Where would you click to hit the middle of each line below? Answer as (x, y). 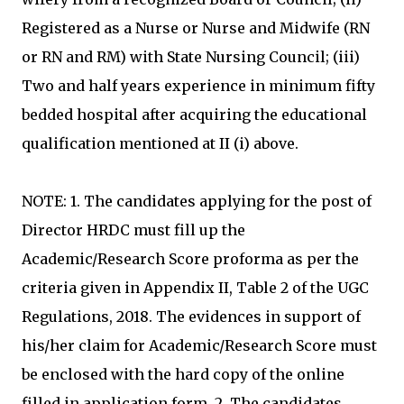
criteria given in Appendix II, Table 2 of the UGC (195, 288)
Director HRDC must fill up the (133, 230)
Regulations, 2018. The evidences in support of (191, 317)
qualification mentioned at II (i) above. (160, 143)
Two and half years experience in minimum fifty (198, 86)
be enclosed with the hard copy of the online (183, 374)
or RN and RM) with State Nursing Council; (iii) (191, 57)
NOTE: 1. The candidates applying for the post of (197, 201)
